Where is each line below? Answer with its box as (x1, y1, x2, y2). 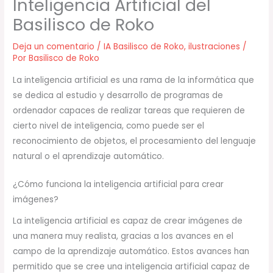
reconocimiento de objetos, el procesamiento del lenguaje (13, 135, 257, 147)
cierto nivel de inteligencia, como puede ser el (13, 119, 205, 132)
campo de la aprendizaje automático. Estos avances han (13, 246, 250, 257)
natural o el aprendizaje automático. (13, 150, 165, 162)
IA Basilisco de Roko (104, 40, 185, 52)
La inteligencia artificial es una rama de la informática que (13, 74, 255, 86)
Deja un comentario (13, 40, 95, 52)
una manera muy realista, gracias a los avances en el (13, 230, 234, 242)
